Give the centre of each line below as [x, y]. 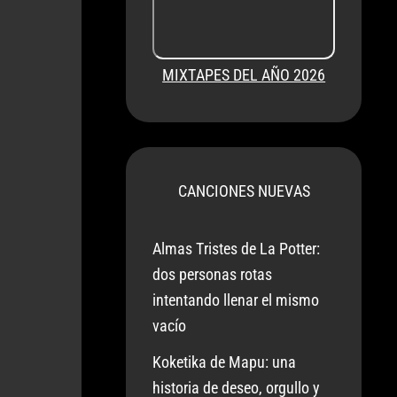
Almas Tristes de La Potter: [237, 249]
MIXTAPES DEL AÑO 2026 [244, 75]
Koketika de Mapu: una [225, 362]
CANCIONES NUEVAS [244, 191]
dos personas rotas [213, 274]
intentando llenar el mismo [236, 300]
